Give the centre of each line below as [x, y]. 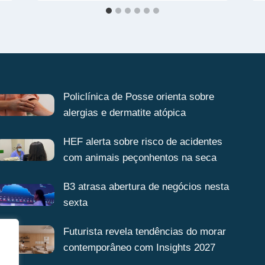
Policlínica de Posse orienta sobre [138, 97]
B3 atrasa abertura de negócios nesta [146, 187]
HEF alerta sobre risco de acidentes [143, 142]
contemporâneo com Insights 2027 [139, 248]
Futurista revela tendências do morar [144, 232]
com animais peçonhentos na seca [140, 158]
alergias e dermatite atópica [124, 113]
